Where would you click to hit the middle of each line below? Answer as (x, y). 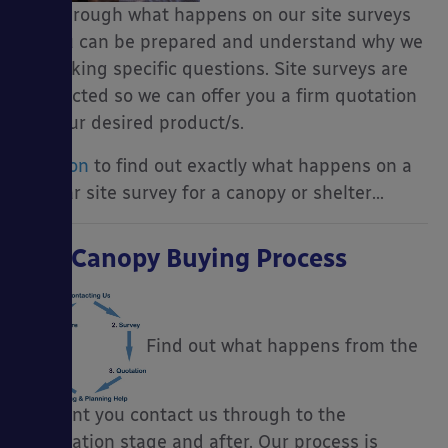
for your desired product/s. (132, 122)
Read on (54, 165)
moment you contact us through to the (183, 414)
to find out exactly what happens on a (250, 165)
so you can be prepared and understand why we (221, 41)
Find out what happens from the (282, 345)
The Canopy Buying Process (183, 257)
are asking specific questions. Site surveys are (214, 68)
